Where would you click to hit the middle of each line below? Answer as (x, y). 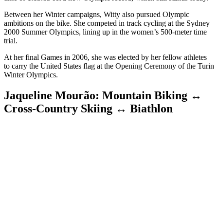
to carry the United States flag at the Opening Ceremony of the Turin (109, 66)
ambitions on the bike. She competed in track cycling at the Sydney (107, 23)
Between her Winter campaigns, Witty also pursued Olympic (97, 15)
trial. (11, 41)
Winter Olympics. (31, 75)
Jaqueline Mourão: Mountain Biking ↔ (103, 96)
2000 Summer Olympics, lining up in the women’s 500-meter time (105, 32)
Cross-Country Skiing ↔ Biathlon (88, 109)
